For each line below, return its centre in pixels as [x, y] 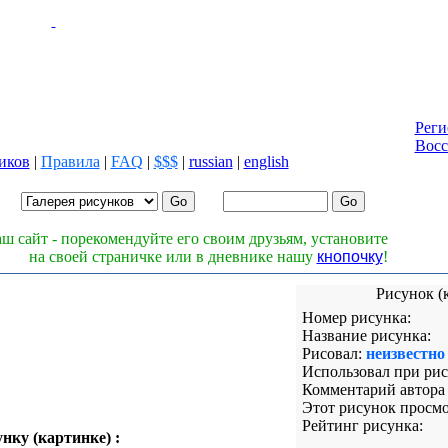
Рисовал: [331, 353]
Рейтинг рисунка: [362, 425]
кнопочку [349, 256]
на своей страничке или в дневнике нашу [172, 256]
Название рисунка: [366, 335]
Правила [70, 161]
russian [210, 161]
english [266, 161]
